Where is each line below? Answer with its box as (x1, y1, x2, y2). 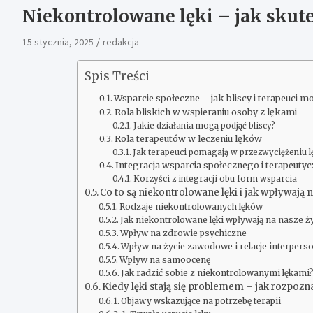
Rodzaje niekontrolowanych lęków (119, 201, 263, 212)
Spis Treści (84, 68, 150, 84)
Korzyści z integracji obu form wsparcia (133, 173, 297, 184)
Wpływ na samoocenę (119, 254, 210, 265)
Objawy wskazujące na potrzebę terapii (120, 295, 281, 306)
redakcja (103, 35, 139, 48)
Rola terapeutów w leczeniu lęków (115, 133, 263, 144)
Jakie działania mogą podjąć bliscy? (133, 120, 275, 131)
